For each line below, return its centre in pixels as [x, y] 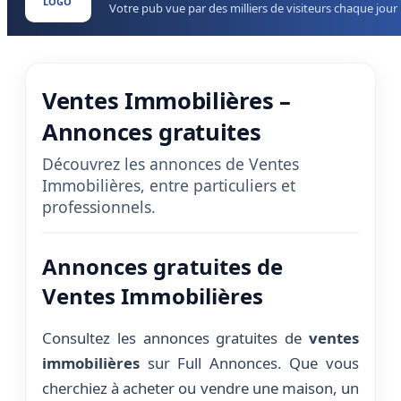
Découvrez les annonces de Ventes [171, 164]
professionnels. [99, 207]
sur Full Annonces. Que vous [249, 363]
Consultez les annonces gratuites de [175, 337]
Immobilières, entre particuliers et [169, 185]
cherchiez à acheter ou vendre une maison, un [200, 388]
